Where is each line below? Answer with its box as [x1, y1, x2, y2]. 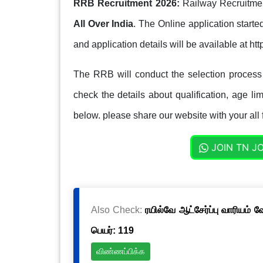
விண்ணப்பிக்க [96, 247, 145, 257]
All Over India [73, 18, 134, 29]
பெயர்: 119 [90, 225, 134, 235]
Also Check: [90, 204, 146, 215]
